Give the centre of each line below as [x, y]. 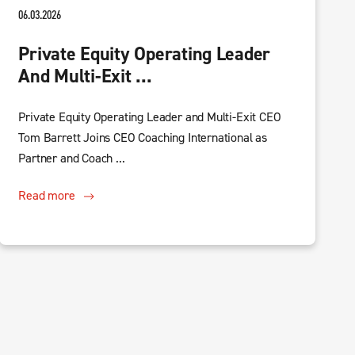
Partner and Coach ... [72, 159]
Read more [47, 196]
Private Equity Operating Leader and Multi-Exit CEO [150, 118]
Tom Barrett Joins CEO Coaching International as [143, 138]
